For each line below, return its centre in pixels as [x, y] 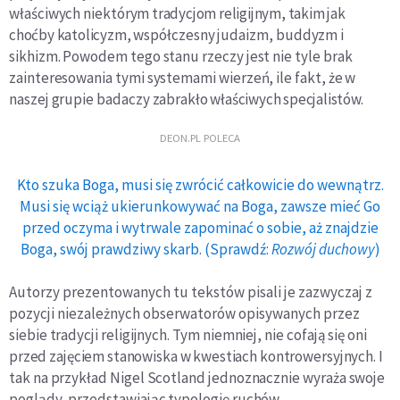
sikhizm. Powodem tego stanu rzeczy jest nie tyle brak [181, 57]
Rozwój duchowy [323, 250]
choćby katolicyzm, [71, 35]
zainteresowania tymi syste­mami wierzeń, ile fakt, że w [183, 78]
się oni [347, 335]
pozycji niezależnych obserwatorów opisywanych [166, 314]
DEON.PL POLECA [200, 138]
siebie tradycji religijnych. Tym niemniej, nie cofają [169, 335]
